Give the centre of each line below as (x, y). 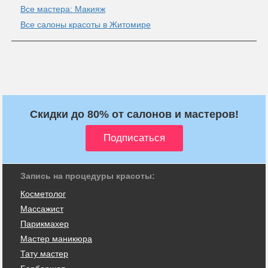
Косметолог (43, 194)
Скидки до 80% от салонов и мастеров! (134, 114)
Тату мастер (44, 253)
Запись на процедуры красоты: (88, 176)
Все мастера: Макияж (63, 9)
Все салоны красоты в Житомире (86, 24)
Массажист (42, 208)
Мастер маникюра (56, 238)
